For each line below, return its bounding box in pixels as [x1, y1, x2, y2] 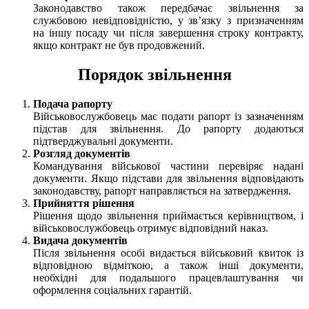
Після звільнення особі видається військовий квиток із [33, 246, 303, 259]
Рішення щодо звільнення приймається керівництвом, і [33, 209, 303, 221]
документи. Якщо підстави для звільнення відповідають [33, 172, 303, 184]
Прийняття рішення [33, 197, 134, 209]
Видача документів [33, 234, 128, 246]
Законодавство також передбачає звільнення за [33, 2, 303, 14]
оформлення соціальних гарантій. [33, 283, 192, 296]
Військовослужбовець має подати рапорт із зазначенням [33, 110, 303, 122]
